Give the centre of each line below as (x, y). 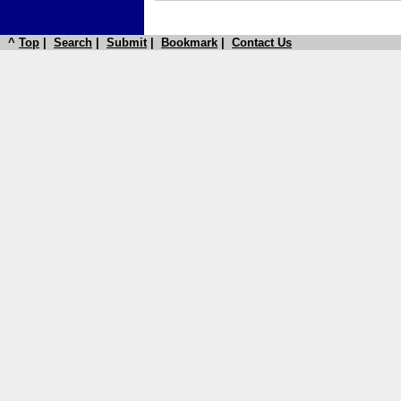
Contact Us (262, 43)
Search (73, 43)
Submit (127, 43)
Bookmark (189, 43)
